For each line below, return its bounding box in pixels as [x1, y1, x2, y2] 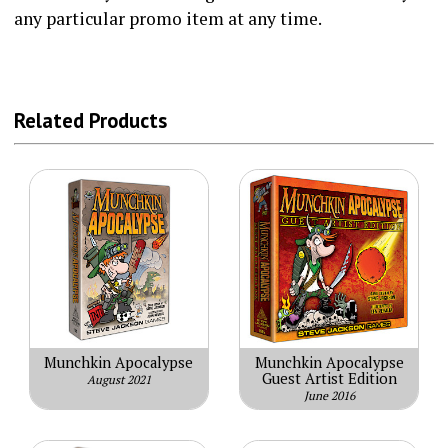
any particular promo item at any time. [13, 6, 322, 30]
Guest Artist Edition [261, 368, 397, 388]
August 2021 [86, 371, 151, 387]
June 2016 [303, 387, 355, 403]
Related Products [13, 107, 167, 135]
